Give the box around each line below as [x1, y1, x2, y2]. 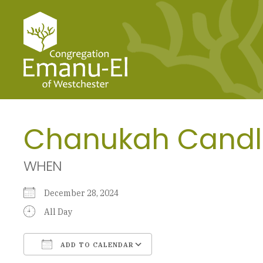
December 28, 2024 [44, 187, 126, 198]
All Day [44, 206, 72, 217]
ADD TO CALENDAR [58, 240, 134, 249]
